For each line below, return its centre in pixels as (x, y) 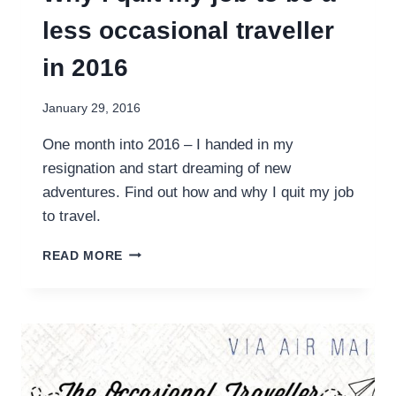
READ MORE (83, 255)
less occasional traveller (188, 31)
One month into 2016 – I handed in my (168, 144)
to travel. (72, 216)
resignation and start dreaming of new (167, 168)
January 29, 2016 (91, 108)
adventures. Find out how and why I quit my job (198, 192)
